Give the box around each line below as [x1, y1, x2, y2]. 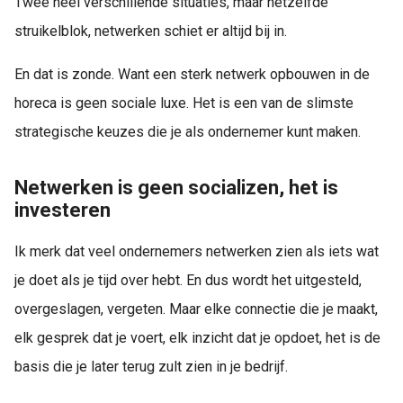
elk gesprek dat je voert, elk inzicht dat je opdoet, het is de [14, 329, 381, 347]
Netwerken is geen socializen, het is [14, 176, 338, 199]
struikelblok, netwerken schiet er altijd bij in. [14, 22, 287, 40]
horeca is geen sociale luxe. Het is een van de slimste [14, 94, 354, 112]
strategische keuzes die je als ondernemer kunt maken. [14, 123, 361, 140]
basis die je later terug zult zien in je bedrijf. [14, 358, 288, 376]
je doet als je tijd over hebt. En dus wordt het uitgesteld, [14, 272, 362, 290]
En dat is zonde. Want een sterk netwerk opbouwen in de [14, 66, 370, 83]
